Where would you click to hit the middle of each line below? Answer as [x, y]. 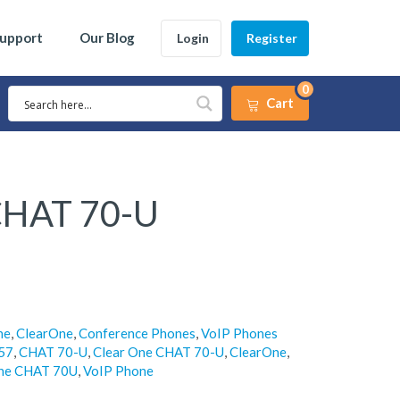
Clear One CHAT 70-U [158, 352]
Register [272, 37]
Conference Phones [137, 333]
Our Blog [107, 37]
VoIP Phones [239, 333]
